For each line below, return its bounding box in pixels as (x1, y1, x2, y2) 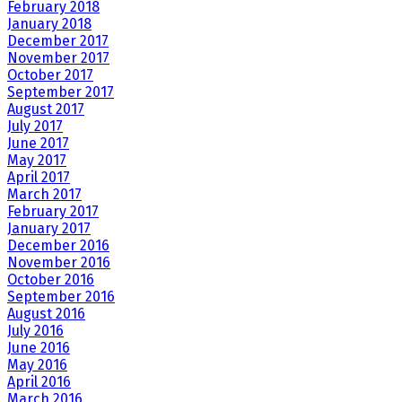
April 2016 (7, 372, 71, 390)
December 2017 (7, 31, 109, 49)
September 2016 (7, 287, 115, 305)
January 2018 (7, 14, 92, 32)
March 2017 (7, 185, 82, 203)
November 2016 (7, 253, 110, 271)
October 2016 (7, 270, 94, 288)
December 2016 (7, 236, 109, 254)
